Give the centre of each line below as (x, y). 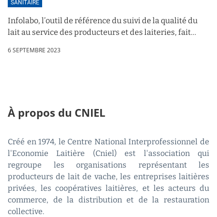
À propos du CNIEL (56, 112)
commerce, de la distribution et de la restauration (108, 200)
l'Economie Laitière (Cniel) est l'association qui (108, 153)
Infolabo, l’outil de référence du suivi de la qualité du (103, 20)
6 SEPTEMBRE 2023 (34, 50)
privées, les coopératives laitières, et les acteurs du (108, 188)
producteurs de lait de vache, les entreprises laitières (108, 176)
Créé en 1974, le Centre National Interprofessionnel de (108, 141)
